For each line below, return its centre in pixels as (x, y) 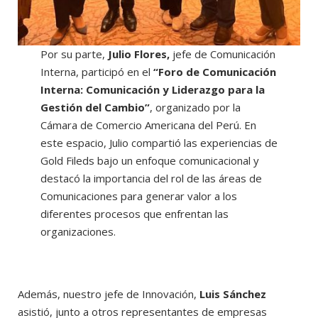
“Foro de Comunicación (213, 71)
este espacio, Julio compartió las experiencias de (159, 142)
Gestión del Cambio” (95, 107)
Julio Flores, (138, 54)
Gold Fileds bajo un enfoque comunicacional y (149, 160)
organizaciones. (78, 231)
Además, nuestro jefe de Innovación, (109, 294)
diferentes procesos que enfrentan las (134, 213)
